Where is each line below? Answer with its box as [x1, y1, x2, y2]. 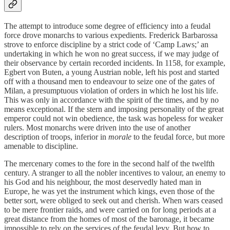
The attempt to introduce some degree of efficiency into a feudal [4, 21, 210, 30]
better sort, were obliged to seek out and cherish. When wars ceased [4, 196, 223, 205]
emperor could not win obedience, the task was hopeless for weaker [4, 113, 223, 123]
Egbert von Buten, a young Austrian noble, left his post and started [4, 67, 219, 76]
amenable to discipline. [4, 141, 78, 150]
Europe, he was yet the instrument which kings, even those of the [4, 186, 215, 196]
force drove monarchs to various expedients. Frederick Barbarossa [4, 30, 218, 40]
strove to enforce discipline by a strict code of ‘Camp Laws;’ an [4, 40, 208, 49]
